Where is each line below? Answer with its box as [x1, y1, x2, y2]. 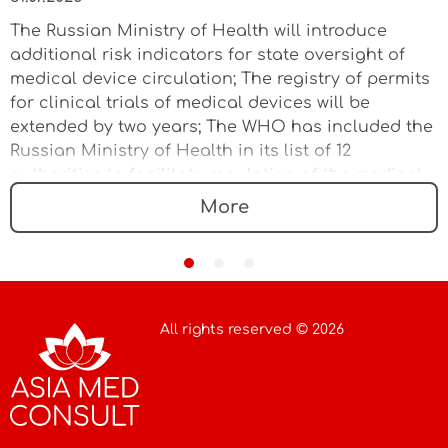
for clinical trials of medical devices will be [10, 93, 370, 112]
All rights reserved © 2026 [160, 321, 344, 337]
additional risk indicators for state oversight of [10, 45, 405, 64]
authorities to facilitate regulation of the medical [10, 165, 422, 184]
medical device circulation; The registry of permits [10, 69, 430, 88]
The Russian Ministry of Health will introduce [10, 21, 387, 40]
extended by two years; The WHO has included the [10, 117, 433, 136]
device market [10, 189, 127, 208]
